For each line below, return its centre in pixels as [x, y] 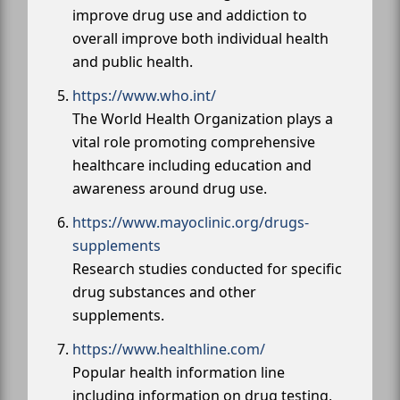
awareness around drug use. [170, 189]
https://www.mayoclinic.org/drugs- [191, 223]
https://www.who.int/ [144, 96]
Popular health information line [179, 373]
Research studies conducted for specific [207, 269]
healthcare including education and [192, 166]
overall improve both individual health [200, 39]
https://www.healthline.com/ [169, 350]
